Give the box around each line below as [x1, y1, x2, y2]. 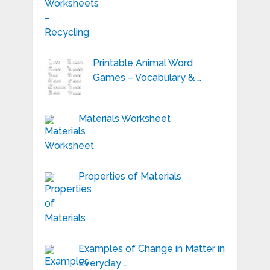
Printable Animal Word [92, 57, 193, 69]
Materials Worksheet [78, 113, 171, 125]
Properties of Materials [78, 171, 181, 183]
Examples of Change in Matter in [78, 243, 225, 255]
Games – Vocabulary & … [92, 72, 201, 84]
